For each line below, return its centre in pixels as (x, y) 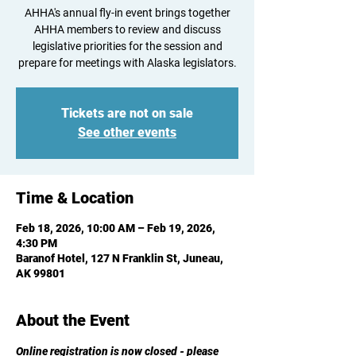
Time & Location (75, 198)
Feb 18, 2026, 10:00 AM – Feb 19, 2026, (116, 228)
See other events (127, 132)
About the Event (73, 320)
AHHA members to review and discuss (127, 29)
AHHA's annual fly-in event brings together (127, 13)
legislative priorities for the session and (127, 46)
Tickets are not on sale (127, 113)
